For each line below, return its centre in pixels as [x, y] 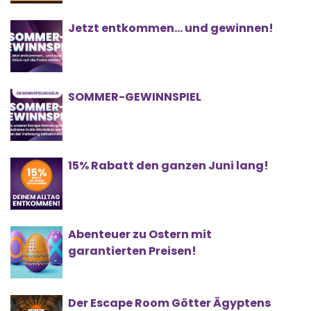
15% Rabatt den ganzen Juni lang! [168, 166]
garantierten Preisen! [132, 251]
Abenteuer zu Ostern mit [140, 235]
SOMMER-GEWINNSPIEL [135, 97]
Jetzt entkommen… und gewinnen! [171, 28]
